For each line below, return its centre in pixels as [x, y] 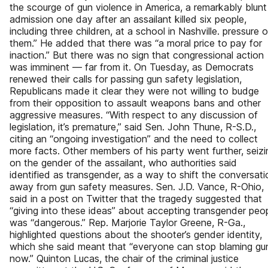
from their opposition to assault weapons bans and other [135, 103]
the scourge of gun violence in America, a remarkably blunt [138, 7]
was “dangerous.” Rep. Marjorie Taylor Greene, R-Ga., [127, 223]
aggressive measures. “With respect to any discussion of [134, 115]
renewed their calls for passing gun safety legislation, [126, 79]
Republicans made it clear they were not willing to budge [134, 91]
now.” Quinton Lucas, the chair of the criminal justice [124, 258]
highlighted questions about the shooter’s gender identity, [136, 234]
